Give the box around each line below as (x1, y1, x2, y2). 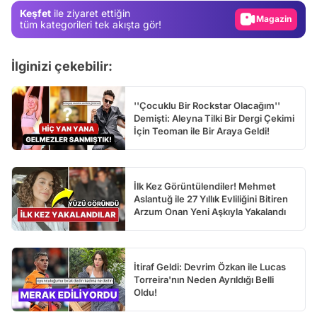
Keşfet (20, 7, 51, 20)
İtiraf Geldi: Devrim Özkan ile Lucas (134, 260, 286, 272)
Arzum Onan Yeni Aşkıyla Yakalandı (134, 205, 286, 217)
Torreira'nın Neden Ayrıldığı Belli (134, 273, 274, 285)
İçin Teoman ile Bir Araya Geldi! (134, 125, 270, 137)
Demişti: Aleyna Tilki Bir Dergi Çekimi (134, 112, 294, 124)
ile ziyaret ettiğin (51, 7, 130, 20)
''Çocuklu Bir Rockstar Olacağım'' (134, 99, 280, 111)
